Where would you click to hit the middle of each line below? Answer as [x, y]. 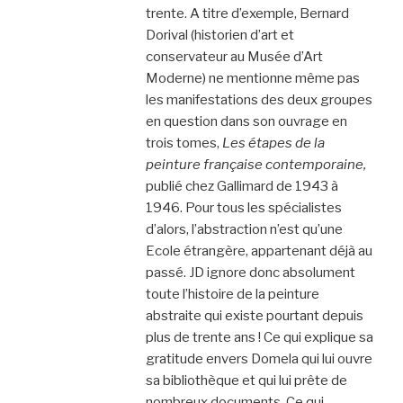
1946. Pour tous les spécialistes [243, 207]
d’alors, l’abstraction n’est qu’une [244, 229]
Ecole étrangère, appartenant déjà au [259, 251]
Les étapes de [266, 143]
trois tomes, [184, 143]
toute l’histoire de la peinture [232, 294]
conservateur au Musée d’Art [234, 56]
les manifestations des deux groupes [259, 99]
